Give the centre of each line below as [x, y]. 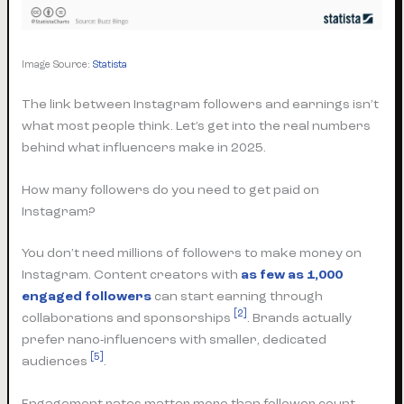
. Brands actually [300, 317]
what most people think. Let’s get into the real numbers [197, 125]
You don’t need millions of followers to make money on [192, 252]
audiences [56, 361]
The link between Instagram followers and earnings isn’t [201, 104]
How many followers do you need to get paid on [171, 189]
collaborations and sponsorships [128, 317]
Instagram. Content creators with [132, 274]
